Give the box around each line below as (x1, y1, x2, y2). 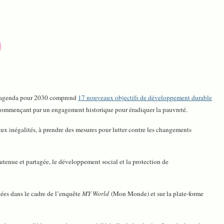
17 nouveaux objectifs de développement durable (78, 92, 212, 102)
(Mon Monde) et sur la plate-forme (109, 188, 203, 198)
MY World (82, 188, 109, 198)
